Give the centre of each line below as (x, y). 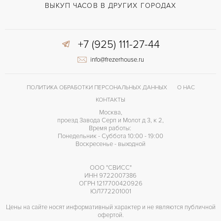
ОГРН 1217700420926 (110, 183)
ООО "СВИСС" (110, 167)
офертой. (110, 215)
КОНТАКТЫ (110, 100)
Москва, (110, 112)
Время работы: (110, 128)
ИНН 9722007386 (110, 175)
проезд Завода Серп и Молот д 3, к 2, (110, 120)
